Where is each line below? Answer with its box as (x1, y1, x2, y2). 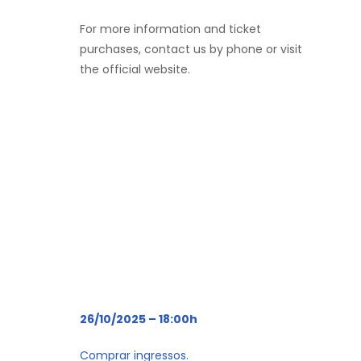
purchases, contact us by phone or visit (80, 40, 302, 57)
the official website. (80, 60, 190, 77)
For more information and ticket (80, 20, 261, 37)
